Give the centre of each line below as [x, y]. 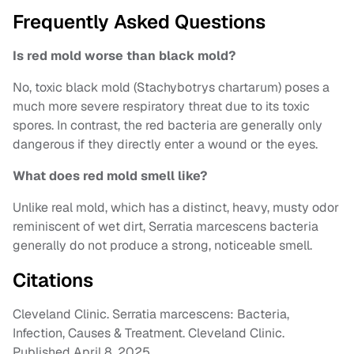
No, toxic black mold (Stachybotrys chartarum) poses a [171, 88]
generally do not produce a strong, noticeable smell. [162, 246]
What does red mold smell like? [110, 176]
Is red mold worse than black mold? [124, 56]
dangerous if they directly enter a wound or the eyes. [165, 145]
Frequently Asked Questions [139, 22]
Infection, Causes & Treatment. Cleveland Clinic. [149, 333]
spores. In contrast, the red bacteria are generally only [168, 126]
